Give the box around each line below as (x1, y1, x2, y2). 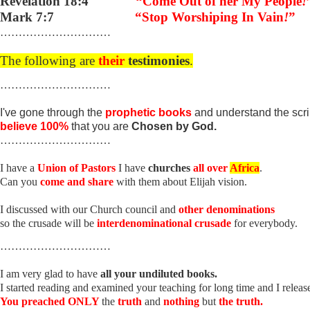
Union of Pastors (37, 162, 118, 174)
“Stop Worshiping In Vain (134, 10, 284, 24)
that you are (71, 120, 131, 132)
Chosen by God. (131, 120, 217, 132)
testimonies (125, 53, 190, 68)
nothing (161, 295, 202, 307)
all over (193, 162, 230, 174)
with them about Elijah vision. (116, 176, 247, 188)
